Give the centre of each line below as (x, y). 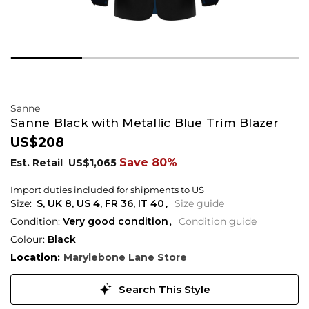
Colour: (29, 239)
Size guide (199, 203)
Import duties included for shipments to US (107, 189)
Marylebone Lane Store (125, 257)
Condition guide (218, 222)
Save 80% (148, 162)
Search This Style (163, 289)
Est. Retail (38, 162)
